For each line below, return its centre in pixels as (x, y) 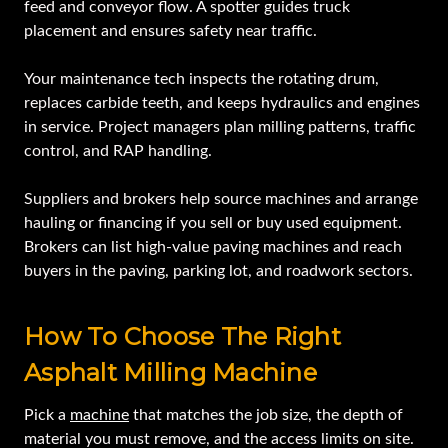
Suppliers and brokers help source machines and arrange (221, 199)
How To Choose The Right (182, 337)
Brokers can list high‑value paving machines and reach (213, 247)
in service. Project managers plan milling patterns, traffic (220, 127)
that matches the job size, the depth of (266, 415)
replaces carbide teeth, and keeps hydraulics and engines (222, 103)
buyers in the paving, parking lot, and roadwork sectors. (218, 271)
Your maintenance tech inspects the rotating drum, (201, 79)
